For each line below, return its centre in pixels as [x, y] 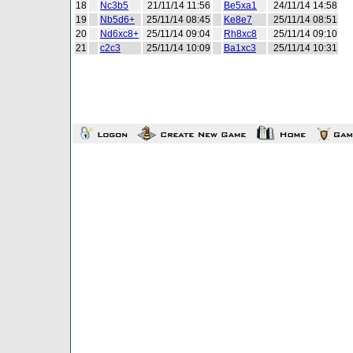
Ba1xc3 [240, 48]
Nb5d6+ [117, 20]
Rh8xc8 [240, 34]
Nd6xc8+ [119, 34]
